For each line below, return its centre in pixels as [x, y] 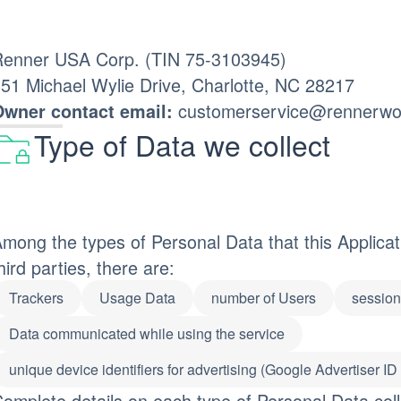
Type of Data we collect [182, 145]
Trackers [36, 298]
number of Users [263, 298]
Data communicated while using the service [146, 333]
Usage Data [137, 298]
